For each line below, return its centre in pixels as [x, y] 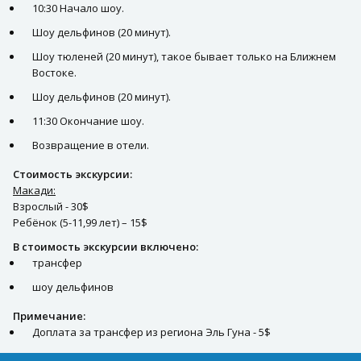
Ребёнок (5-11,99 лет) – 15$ [80, 223]
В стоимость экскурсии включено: [106, 247]
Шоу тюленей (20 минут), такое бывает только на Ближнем [184, 57]
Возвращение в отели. [91, 145]
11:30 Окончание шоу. [88, 121]
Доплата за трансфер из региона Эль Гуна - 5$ [151, 332]
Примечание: [49, 316]
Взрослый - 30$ [51, 207]
